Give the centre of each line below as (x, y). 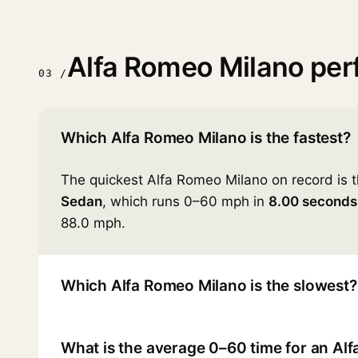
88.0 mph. (93, 223)
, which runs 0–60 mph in (185, 201)
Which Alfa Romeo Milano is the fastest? (206, 137)
